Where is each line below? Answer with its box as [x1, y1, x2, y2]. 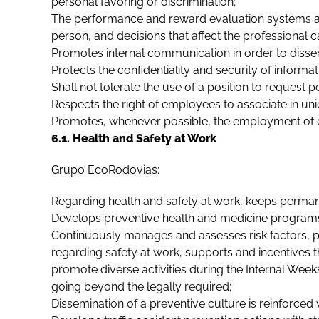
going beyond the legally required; [51, 280, 231, 293]
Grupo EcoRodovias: [51, 163, 159, 177]
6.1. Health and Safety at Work [51, 132, 216, 145]
